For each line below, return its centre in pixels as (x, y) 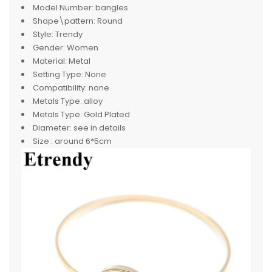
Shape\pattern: (64, 21)
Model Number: (63, 8)
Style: (43, 34)
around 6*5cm (83, 141)
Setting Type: (58, 74)
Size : (43, 141)
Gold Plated (107, 114)
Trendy (69, 34)
